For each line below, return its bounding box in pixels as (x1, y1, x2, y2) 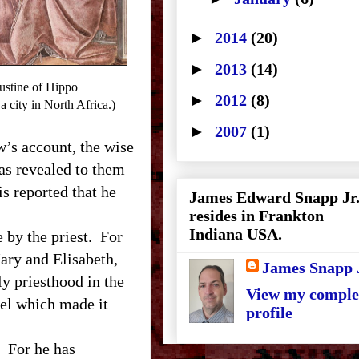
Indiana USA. (189, 225, 282, 243)
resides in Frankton (189, 207, 324, 224)
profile (246, 304, 292, 321)
